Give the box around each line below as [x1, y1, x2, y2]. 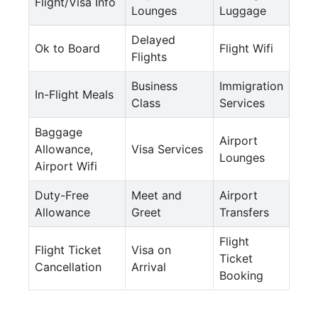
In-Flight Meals [35, 87, 114, 102]
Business [131, 78, 177, 93]
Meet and [131, 187, 182, 202]
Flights [131, 49, 167, 64]
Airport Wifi [35, 158, 97, 173]
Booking [219, 268, 263, 283]
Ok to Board [35, 40, 100, 55]
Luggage [219, 3, 266, 18]
